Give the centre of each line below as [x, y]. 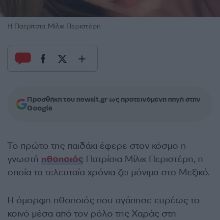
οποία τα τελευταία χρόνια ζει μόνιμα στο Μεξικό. [109, 172]
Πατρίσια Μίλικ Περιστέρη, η [143, 159]
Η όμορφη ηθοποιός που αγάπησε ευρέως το [104, 200]
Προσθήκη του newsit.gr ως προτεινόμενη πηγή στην [114, 99]
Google [40, 108]
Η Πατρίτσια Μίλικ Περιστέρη [54, 26]
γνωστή [24, 159]
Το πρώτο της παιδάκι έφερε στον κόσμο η [97, 146]
